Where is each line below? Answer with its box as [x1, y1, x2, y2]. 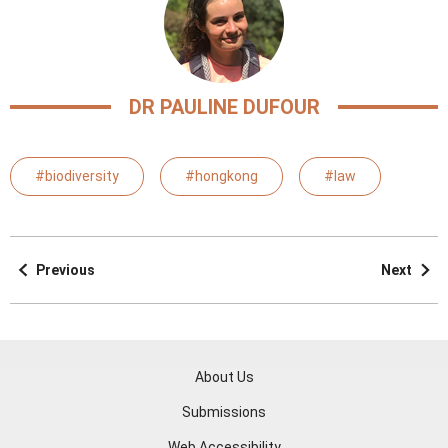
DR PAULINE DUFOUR [128, 95, 320, 120]
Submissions [182, 404, 266, 421]
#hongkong [185, 168, 258, 185]
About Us [194, 369, 254, 386]
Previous [36, 261, 95, 278]
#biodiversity [35, 168, 119, 185]
